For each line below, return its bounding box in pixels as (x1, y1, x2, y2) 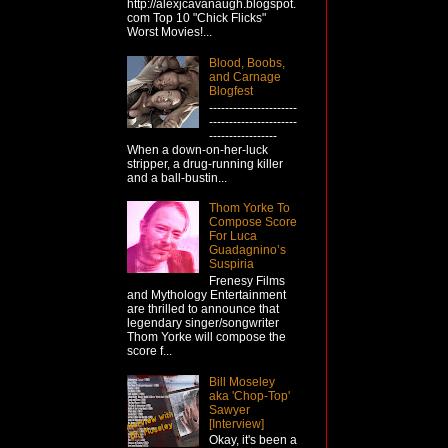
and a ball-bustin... (127, 170, 227, 185)
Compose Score (208, 215, 297, 230)
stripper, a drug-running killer (127, 156, 283, 171)
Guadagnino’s (208, 243, 286, 258)
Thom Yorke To (208, 201, 290, 216)
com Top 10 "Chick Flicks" (127, 11, 266, 26)
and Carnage (208, 70, 281, 85)
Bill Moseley (208, 374, 275, 389)
